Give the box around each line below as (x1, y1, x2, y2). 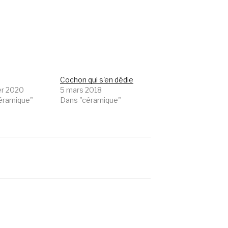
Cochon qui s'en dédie (60, 75, 134, 84)
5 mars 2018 (60, 85, 102, 95)
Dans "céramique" (60, 96, 122, 105)
